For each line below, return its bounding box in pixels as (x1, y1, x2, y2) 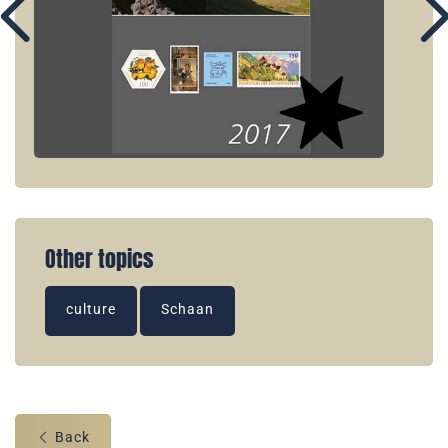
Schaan (161, 301, 214, 318)
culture (66, 301, 116, 318)
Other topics (45, 243, 153, 276)
